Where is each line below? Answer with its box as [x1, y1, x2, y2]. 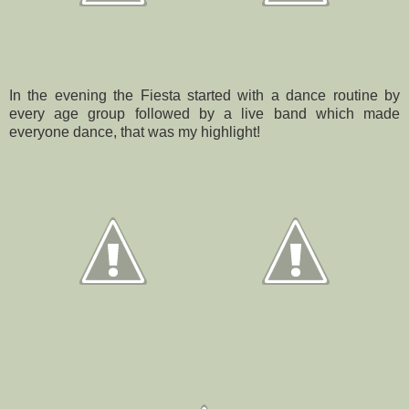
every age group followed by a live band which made [9, 106, 400, 122]
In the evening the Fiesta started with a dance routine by [9, 88, 400, 104]
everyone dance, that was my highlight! [9, 124, 260, 141]
